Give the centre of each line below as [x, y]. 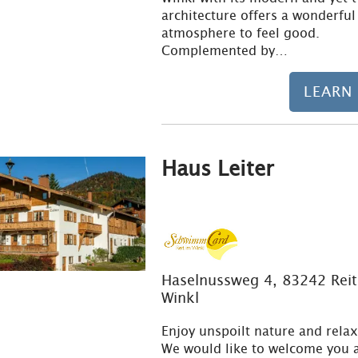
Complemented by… [224, 50]
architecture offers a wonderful [258, 15]
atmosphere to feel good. [240, 33]
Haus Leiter [217, 168]
